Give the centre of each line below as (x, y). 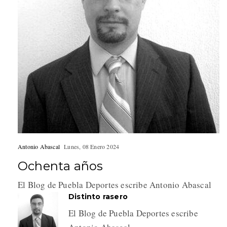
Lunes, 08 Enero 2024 (92, 146)
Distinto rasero (98, 196)
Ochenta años (61, 166)
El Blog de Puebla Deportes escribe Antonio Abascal (115, 184)
